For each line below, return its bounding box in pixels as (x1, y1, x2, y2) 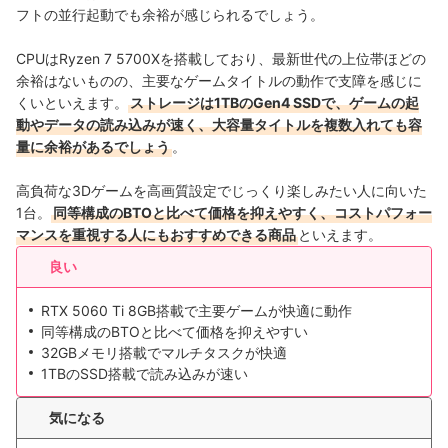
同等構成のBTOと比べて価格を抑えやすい (41, 322, 308, 340)
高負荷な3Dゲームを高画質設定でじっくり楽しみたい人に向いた (16, 181, 427, 199)
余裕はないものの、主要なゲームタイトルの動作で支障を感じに (16, 71, 422, 89)
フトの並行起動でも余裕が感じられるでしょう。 (16, 5, 324, 23)
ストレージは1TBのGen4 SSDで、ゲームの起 (130, 93, 419, 111)
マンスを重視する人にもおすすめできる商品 (16, 225, 296, 243)
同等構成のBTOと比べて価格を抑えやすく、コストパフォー (53, 203, 432, 221)
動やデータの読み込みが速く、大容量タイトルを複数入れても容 (16, 115, 422, 133)
